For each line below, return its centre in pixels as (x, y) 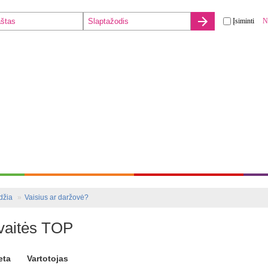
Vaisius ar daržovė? (57, 197)
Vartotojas (48, 258)
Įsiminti (243, 21)
